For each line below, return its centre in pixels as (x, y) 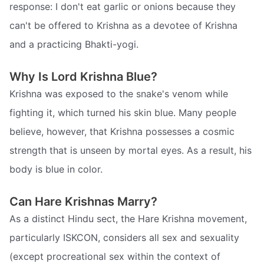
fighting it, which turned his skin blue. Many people (123, 112)
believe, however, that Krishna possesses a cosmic (122, 131)
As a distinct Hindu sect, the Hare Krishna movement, (128, 218)
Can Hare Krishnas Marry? (83, 201)
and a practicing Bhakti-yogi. (74, 44)
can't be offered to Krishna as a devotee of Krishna (123, 26)
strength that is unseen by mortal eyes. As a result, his (131, 150)
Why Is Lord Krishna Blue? (83, 76)
